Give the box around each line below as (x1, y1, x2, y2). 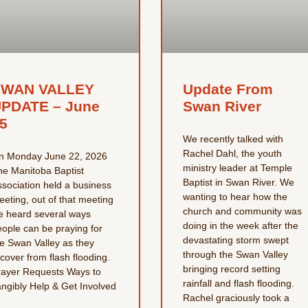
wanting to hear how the (182, 190, 287, 202)
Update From (182, 80, 273, 97)
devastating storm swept (182, 234, 289, 245)
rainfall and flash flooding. (182, 277, 294, 289)
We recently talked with (182, 133, 283, 144)
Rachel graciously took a (182, 291, 289, 303)
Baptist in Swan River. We (182, 176, 294, 188)
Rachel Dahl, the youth (182, 147, 282, 159)
